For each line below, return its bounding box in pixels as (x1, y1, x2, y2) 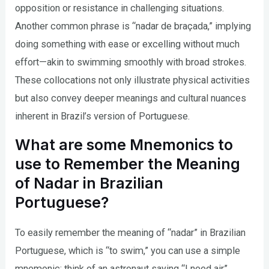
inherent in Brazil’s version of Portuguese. (15, 110, 190, 122)
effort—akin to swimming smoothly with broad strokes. (15, 56, 247, 68)
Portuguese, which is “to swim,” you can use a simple (15, 244, 241, 256)
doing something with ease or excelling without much (15, 38, 240, 50)
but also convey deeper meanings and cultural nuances (15, 92, 247, 104)
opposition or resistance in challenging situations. (15, 2, 225, 14)
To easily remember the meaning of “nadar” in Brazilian (15, 226, 246, 238)
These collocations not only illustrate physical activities (15, 74, 250, 86)
